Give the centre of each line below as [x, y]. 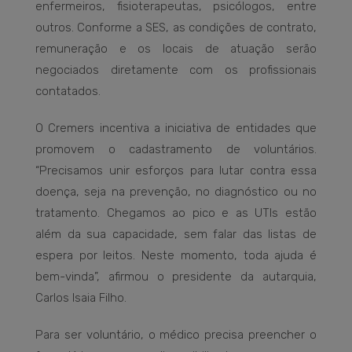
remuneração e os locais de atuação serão [176, 49]
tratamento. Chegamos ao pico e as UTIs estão [176, 213]
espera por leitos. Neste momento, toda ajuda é [176, 256]
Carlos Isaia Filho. [81, 298]
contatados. [68, 92]
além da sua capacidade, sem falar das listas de [176, 235]
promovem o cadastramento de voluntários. [176, 150]
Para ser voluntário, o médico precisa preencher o [176, 335]
